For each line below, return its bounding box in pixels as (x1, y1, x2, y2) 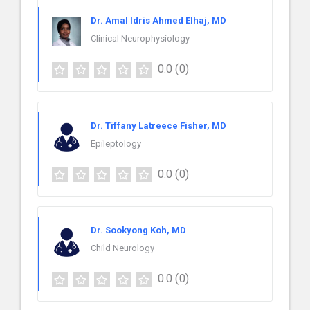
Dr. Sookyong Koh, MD (91, 225, 186, 236)
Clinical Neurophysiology (91, 33, 190, 44)
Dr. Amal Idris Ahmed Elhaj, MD (91, 15, 226, 26)
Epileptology (91, 138, 141, 149)
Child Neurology (91, 243, 154, 254)
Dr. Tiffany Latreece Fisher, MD (91, 120, 226, 131)
